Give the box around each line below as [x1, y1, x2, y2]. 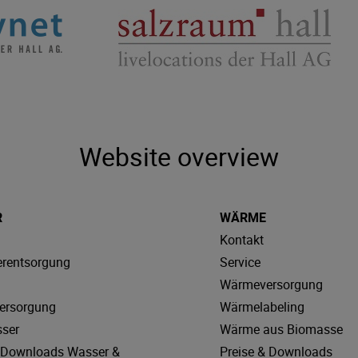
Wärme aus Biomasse [219, 320, 343, 338]
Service [219, 253, 261, 271]
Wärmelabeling [219, 297, 304, 316]
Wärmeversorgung [219, 275, 323, 293]
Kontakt [219, 230, 264, 249]
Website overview [79, 138, 279, 173]
